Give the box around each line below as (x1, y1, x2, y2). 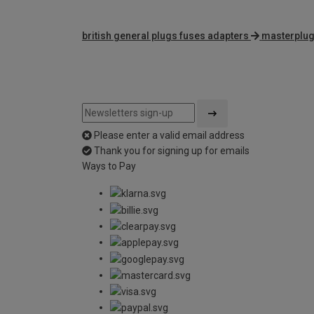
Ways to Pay (82, 161, 136, 172)
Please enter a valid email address (94, 130, 245, 142)
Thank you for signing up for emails (94, 145, 250, 157)
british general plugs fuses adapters (82, 30, 249, 42)
